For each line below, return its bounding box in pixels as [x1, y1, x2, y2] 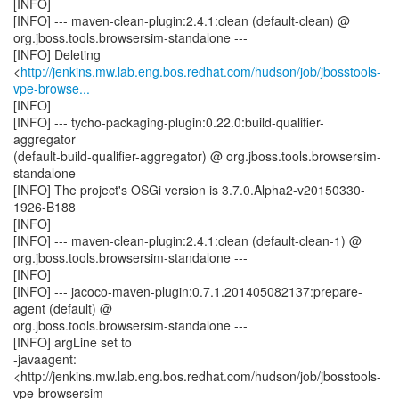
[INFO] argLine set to [13, 333, 132, 351]
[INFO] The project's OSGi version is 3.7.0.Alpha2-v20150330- [13, 181, 365, 199]
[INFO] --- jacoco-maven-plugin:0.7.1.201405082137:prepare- [13, 282, 362, 300]
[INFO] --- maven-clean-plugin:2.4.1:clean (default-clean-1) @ [13, 232, 362, 249]
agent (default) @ [13, 299, 112, 317]
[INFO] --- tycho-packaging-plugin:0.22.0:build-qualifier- [13, 113, 324, 131]
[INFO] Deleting [13, 45, 101, 63]
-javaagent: [13, 350, 77, 368]
